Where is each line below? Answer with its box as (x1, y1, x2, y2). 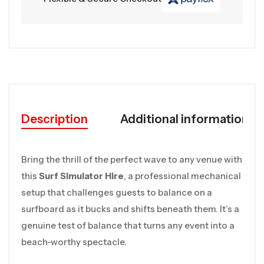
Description (21, 111, 88, 126)
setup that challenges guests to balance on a (21, 186, 212, 198)
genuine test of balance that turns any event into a (21, 219, 235, 231)
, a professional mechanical (124, 170, 241, 181)
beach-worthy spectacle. (21, 236, 127, 247)
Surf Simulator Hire (39, 170, 124, 181)
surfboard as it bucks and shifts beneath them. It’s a (21, 203, 239, 214)
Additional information (120, 111, 249, 126)
